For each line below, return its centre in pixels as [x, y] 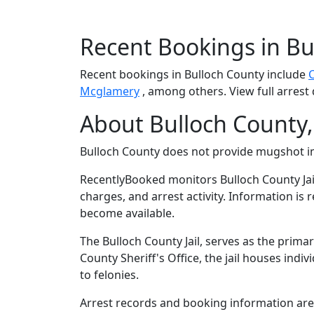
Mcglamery [110, 91]
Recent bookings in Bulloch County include [194, 75]
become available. [127, 213]
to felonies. [109, 275]
